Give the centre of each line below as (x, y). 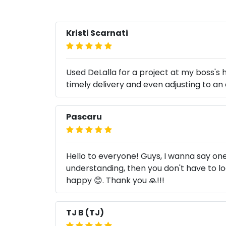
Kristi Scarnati (97, 33)
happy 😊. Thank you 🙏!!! (115, 180)
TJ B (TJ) (85, 213)
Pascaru (84, 117)
